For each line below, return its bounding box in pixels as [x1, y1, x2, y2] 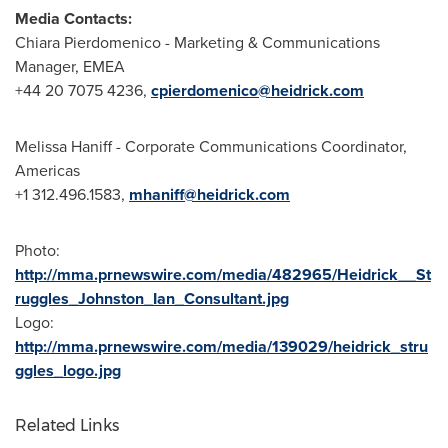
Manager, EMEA [15, 55, 125, 78]
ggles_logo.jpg [15, 359, 121, 382]
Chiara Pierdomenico [15, 31, 161, 54]
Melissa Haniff [15, 135, 112, 158]
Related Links [15, 416, 119, 435]
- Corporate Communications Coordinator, [112, 135, 407, 158]
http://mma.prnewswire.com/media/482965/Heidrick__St [15, 263, 431, 286]
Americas [15, 159, 80, 182]
